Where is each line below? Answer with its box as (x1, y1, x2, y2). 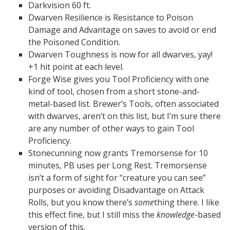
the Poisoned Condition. (28, 36, 120, 48)
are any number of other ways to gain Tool (28, 123, 194, 134)
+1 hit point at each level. (28, 61, 124, 72)
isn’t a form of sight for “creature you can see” (28, 172, 206, 183)
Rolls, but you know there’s (28, 197, 135, 208)
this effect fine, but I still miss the (28, 209, 157, 220)
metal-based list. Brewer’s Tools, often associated (28, 98, 219, 109)
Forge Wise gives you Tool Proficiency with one (28, 73, 209, 85)
